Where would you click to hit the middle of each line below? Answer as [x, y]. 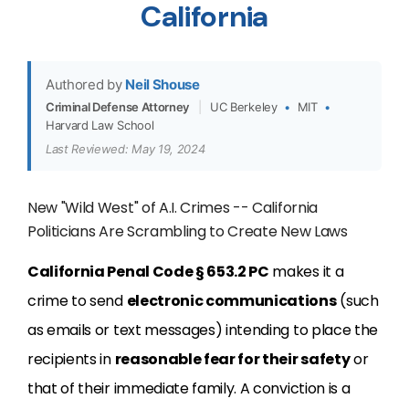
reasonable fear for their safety [232, 359]
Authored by [84, 84]
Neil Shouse [163, 84]
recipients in [71, 359]
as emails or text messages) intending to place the [203, 330]
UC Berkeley [246, 107]
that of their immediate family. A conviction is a [189, 388]
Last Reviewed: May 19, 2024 [126, 149]
